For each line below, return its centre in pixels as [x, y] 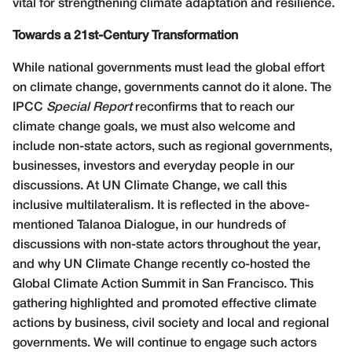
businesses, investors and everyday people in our [154, 166]
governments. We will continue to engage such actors [165, 343]
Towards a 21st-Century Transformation [125, 36]
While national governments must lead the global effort [169, 68]
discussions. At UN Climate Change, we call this [150, 186]
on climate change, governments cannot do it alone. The [172, 88]
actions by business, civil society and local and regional [171, 323]
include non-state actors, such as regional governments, [172, 147]
